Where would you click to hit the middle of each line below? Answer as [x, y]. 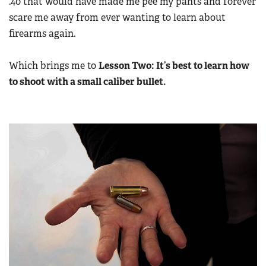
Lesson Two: [126, 66]
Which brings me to [54, 66]
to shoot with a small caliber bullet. [87, 82]
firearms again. [43, 34]
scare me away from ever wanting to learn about [117, 18]
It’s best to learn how [203, 66]
